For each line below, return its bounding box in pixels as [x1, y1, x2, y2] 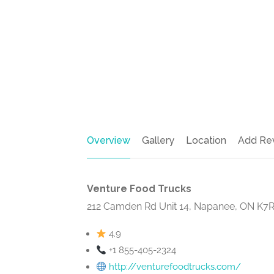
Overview [87, 135, 130, 146]
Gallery [142, 135, 174, 146]
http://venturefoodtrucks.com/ [109, 261, 242, 272]
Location [186, 135, 226, 146]
